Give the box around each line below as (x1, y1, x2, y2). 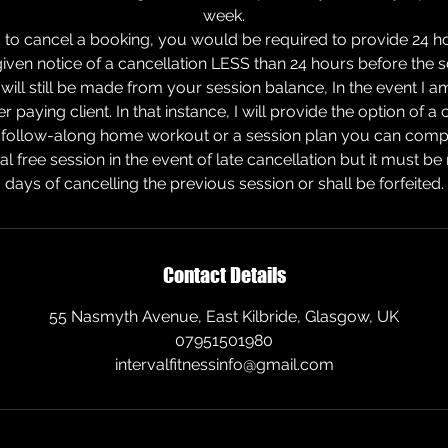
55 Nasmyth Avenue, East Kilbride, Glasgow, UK (49, 307, 399, 326)
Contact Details (162, 263, 286, 287)
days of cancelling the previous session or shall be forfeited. (4, 174, 444, 193)
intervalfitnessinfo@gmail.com (114, 355, 334, 374)
